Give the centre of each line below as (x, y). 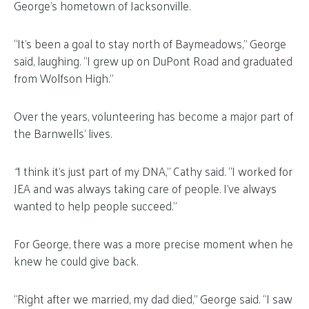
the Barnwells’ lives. (63, 133)
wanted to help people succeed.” (95, 205)
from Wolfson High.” (63, 78)
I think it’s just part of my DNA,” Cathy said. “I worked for (155, 171)
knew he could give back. (76, 260)
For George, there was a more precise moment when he (153, 243)
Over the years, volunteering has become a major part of (153, 116)
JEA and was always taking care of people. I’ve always (145, 188)
